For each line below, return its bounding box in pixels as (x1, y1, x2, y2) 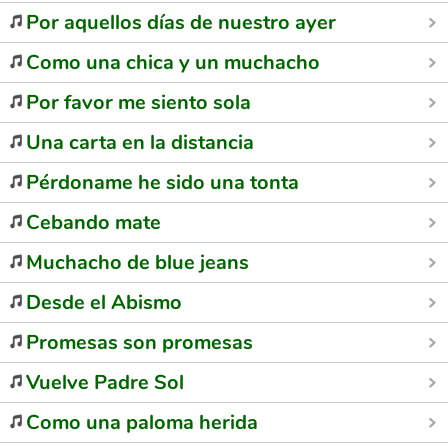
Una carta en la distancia (26, 129, 254, 156)
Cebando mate (26, 209, 161, 236)
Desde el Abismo (26, 289, 182, 316)
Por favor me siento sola (26, 89, 251, 116)
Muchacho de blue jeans (26, 249, 249, 276)
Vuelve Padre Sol (26, 369, 184, 396)
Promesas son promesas (26, 329, 253, 356)
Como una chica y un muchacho (26, 49, 320, 76)
